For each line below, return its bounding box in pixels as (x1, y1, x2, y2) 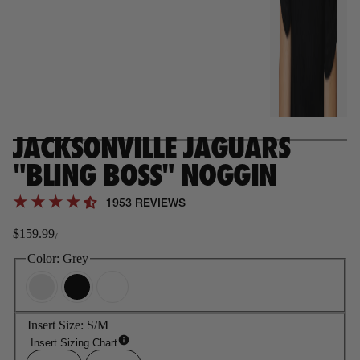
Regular (13, 233, 53, 247)
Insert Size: (27, 318, 87, 333)
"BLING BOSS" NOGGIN (13, 153, 276, 195)
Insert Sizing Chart (31, 337, 117, 350)
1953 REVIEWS (106, 198, 186, 210)
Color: (27, 252, 63, 265)
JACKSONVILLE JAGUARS (13, 126, 290, 168)
